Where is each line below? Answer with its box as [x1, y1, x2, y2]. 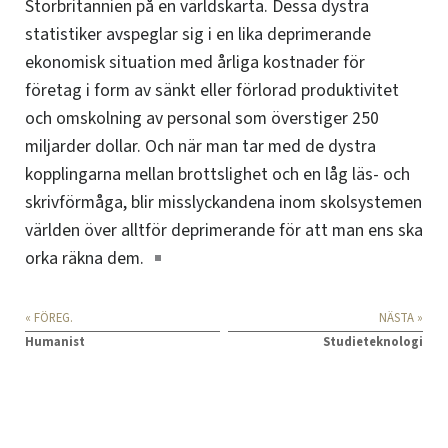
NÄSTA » [379, 309, 423, 328]
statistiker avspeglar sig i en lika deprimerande [25, 22, 371, 48]
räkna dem [62, 246, 140, 272]
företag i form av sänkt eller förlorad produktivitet [25, 78, 399, 104]
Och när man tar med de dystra [145, 134, 376, 160]
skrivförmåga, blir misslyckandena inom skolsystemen [25, 190, 422, 216]
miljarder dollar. [25, 134, 145, 160]
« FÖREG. [25, 309, 73, 328]
